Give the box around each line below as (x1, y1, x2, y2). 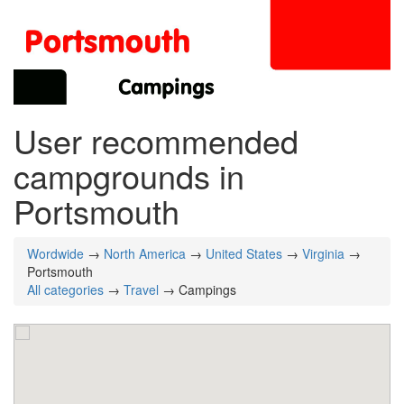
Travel (124, 280, 159, 299)
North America (104, 244, 186, 263)
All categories (27, 280, 104, 299)
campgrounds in (14, 152, 244, 199)
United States (206, 244, 282, 263)
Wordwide (27, 244, 84, 263)
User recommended (14, 117, 298, 164)
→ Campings (159, 280, 236, 299)
